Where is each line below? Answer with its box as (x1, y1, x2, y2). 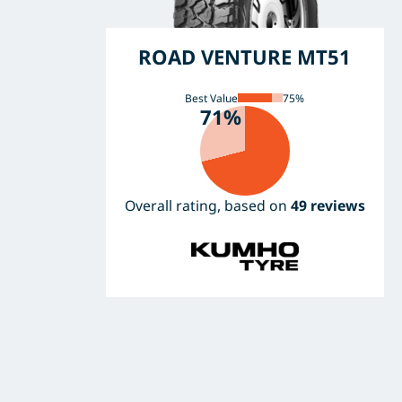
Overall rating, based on (124, 195, 291, 215)
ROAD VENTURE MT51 (138, 42, 352, 70)
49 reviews (290, 195, 365, 215)
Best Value (185, 90, 239, 106)
